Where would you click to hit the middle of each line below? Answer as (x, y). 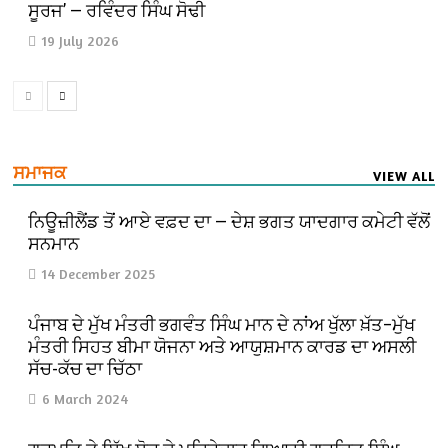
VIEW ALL (403, 175)
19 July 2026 (81, 40)
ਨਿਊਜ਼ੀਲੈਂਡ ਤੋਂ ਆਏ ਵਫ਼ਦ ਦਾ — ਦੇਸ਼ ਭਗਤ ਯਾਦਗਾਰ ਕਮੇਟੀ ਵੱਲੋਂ (229, 221)
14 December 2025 (99, 273)
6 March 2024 (85, 398)
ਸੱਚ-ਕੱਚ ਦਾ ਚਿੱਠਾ (87, 368)
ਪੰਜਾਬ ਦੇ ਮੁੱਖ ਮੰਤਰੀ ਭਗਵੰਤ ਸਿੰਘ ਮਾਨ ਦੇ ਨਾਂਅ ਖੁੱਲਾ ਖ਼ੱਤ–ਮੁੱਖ (222, 324)
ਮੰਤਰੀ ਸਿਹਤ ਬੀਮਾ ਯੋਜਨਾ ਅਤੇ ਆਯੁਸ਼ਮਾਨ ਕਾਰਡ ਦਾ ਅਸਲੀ (222, 346)
